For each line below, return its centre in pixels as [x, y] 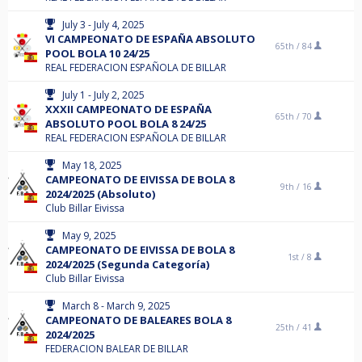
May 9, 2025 [89, 236]
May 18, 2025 [92, 165]
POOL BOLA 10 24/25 [97, 53]
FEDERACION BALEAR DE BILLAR [117, 349]
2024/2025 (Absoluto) [100, 194]
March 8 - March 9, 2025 [116, 306]
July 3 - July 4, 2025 [103, 25]
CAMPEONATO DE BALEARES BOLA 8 [138, 320]
